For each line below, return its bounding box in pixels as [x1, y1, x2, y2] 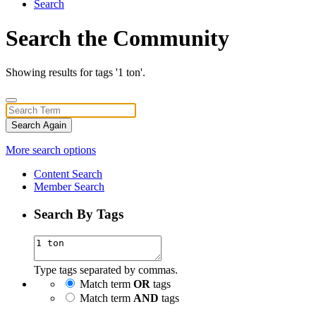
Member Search [34, 181, 104, 193]
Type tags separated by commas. [34, 263, 178, 276]
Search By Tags [34, 207, 123, 222]
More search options [6, 144, 96, 157]
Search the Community [6, 25, 229, 51]
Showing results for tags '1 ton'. [6, 66, 145, 79]
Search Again [11, 120, 66, 131]
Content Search [34, 168, 102, 181]
